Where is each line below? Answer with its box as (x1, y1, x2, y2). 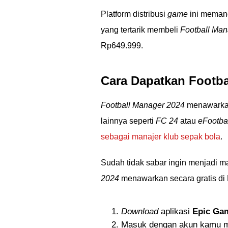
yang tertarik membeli (101, 25, 180, 34)
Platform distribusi (101, 10, 167, 18)
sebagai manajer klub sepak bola (101, 132, 220, 141)
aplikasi (158, 207, 192, 216)
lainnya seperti (101, 117, 156, 125)
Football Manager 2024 (101, 101, 185, 109)
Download (121, 207, 158, 216)
